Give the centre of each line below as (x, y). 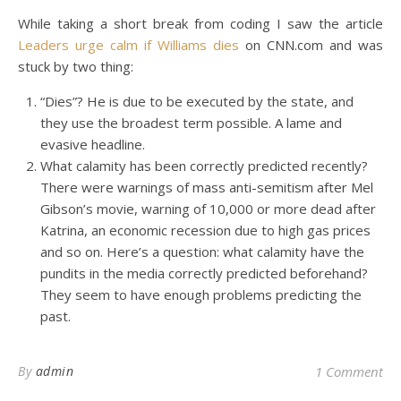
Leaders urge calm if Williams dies (128, 45)
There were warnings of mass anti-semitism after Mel (207, 187)
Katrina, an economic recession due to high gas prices (205, 230)
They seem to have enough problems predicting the (201, 294)
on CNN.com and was (311, 45)
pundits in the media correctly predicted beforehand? (204, 273)
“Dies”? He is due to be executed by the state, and (197, 101)
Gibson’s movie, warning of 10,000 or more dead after (208, 209)
